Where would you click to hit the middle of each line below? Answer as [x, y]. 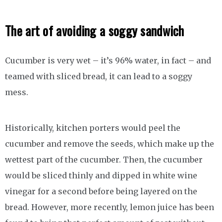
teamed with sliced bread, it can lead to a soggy [99, 76]
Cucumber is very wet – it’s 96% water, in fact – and [108, 60]
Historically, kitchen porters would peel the [93, 128]
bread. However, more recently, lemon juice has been [110, 207]
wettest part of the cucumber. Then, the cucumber [104, 160]
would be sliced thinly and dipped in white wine [101, 175]
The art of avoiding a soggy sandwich [95, 30]
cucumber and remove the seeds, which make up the [110, 144]
